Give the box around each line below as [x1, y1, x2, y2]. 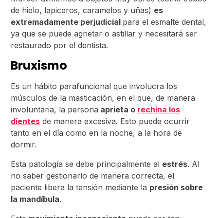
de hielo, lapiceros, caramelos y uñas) [11, 5, 154, 15]
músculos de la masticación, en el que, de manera [11, 93, 196, 103]
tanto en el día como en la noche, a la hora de [11, 128, 182, 138]
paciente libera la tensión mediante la [11, 182, 150, 192]
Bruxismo [11, 57, 68, 73]
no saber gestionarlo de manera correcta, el [11, 171, 175, 181]
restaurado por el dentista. [11, 40, 109, 50]
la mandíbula [11, 194, 60, 204]
